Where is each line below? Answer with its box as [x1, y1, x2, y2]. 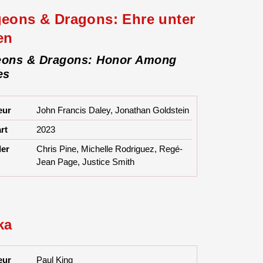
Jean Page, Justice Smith [36, 157, 135, 167]
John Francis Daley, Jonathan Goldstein [36, 105, 190, 116]
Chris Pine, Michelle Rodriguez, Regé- [36, 144, 183, 154]
